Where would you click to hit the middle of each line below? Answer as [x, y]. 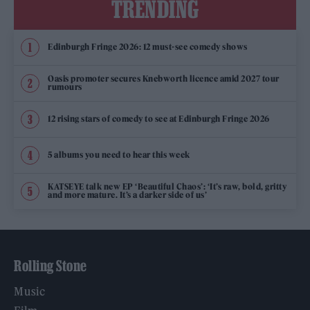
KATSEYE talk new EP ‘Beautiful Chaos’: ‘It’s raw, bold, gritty [167, 187]
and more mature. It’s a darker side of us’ [127, 195]
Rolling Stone [51, 265]
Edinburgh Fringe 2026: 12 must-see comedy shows [148, 47]
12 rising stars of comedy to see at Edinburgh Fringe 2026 [159, 119]
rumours [65, 87]
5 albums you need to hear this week [119, 155]
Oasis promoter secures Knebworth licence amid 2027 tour [164, 79]
